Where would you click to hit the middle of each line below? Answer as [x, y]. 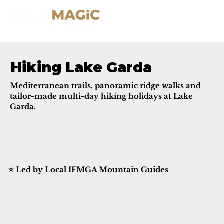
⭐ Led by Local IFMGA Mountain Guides [88, 169]
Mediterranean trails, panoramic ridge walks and [105, 85]
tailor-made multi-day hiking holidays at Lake [101, 96]
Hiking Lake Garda [81, 67]
